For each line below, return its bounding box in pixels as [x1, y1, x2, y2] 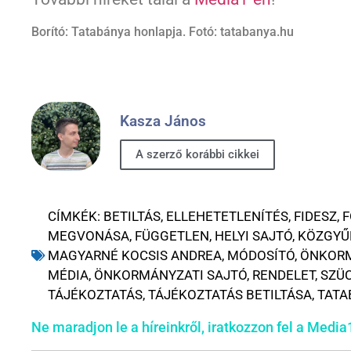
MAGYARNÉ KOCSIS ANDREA [48, 247, 222, 263]
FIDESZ [294, 208, 337, 224]
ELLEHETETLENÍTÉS [166, 208, 288, 224]
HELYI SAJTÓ [215, 227, 292, 244]
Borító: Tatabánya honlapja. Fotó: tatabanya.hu [31, 24, 294, 39]
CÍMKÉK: [48, 208, 100, 224]
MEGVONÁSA [48, 227, 129, 244]
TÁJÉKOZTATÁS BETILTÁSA [148, 286, 312, 302]
